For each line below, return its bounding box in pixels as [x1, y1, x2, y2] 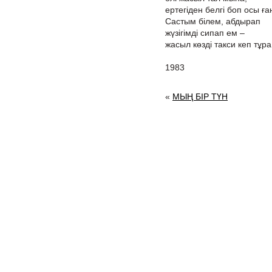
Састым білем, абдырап [165, 16, 260, 26]
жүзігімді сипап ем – [165, 28, 245, 38]
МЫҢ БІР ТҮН [172, 92, 228, 101]
